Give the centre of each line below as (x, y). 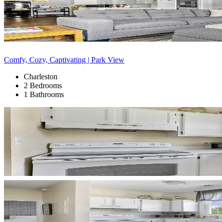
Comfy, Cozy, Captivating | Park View (64, 59)
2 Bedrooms (43, 85)
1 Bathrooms (44, 94)
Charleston (41, 76)
